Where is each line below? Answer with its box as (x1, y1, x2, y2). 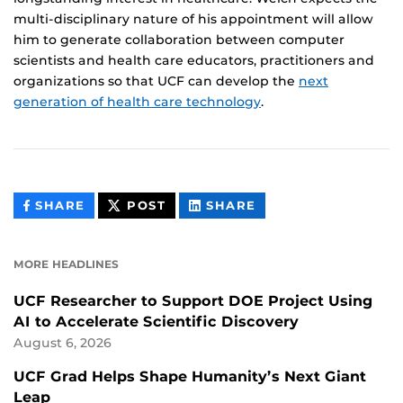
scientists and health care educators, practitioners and (13, 52, 374, 69)
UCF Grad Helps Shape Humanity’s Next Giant (13, 368, 366, 386)
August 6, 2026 (13, 336, 112, 351)
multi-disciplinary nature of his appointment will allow (13, 11, 373, 28)
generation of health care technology (13, 94, 261, 111)
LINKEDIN (255, 238, 327, 253)
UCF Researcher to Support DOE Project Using (13, 292, 373, 310)
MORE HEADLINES (13, 257, 119, 272)
